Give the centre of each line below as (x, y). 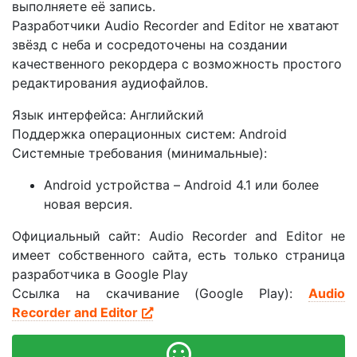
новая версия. (88, 204)
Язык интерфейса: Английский (108, 115)
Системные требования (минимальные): (139, 153)
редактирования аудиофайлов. (110, 83)
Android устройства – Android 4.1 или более (181, 185)
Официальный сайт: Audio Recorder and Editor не (178, 236)
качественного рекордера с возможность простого (177, 64)
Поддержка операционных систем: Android (149, 134)
